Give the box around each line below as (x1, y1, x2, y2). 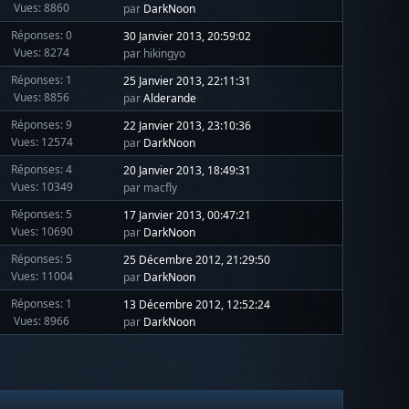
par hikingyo (123, 46, 186, 62)
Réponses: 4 (11, 161, 73, 177)
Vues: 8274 (14, 44, 70, 60)
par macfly (123, 180, 178, 196)
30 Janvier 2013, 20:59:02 (123, 28, 252, 45)
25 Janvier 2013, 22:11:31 (123, 73, 252, 89)
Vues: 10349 (10, 178, 73, 194)
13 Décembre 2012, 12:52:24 (123, 297, 271, 313)
